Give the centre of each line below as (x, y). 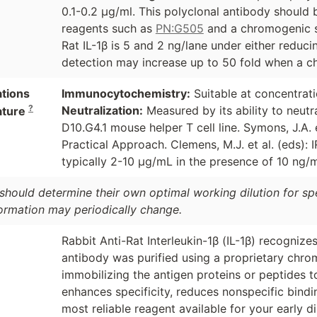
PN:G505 (179, 29)
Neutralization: (102, 111)
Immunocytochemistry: (126, 94)
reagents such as (108, 29)
